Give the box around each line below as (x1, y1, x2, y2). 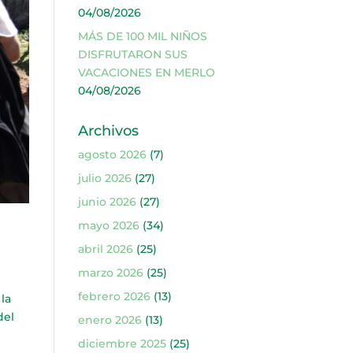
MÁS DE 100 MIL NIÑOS (77, 29, 207, 43)
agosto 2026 (77, 147, 147, 162)
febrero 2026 (77, 289, 150, 303)
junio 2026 (77, 195, 136, 209)
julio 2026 (77, 171, 132, 185)
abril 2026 (77, 242, 133, 256)
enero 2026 (77, 313, 142, 327)
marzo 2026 (77, 266, 143, 280)
